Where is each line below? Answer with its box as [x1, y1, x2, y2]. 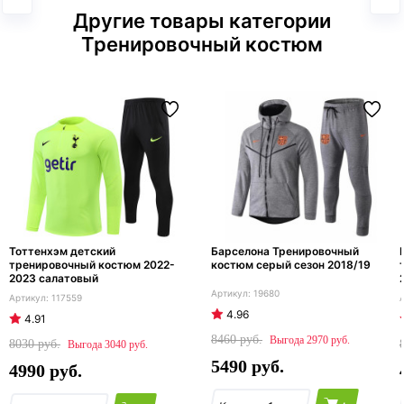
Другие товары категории [73, 9, 331, 33]
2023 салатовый [9, 271, 98, 286]
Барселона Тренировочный [211, 244, 359, 259]
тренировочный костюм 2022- [9, 258, 175, 272]
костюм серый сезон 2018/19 [211, 258, 371, 272]
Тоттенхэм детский [9, 244, 115, 259]
